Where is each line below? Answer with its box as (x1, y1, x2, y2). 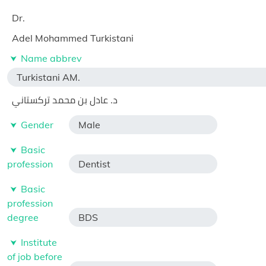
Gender (21, 119, 53, 131)
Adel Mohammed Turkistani (12, 32, 134, 44)
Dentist (78, 158, 110, 170)
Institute (21, 236, 57, 248)
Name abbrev (21, 52, 82, 64)
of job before (7, 251, 62, 262)
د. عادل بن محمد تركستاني (12, 94, 118, 106)
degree (7, 211, 39, 223)
